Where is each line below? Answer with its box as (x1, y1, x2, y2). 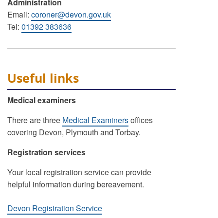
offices (128, 114, 153, 126)
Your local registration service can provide (7, 166, 151, 178)
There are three (7, 114, 62, 126)
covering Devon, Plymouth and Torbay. (7, 127, 141, 138)
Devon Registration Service (7, 202, 102, 214)
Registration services (7, 146, 86, 158)
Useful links (7, 70, 79, 86)
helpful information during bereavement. (7, 179, 144, 190)
